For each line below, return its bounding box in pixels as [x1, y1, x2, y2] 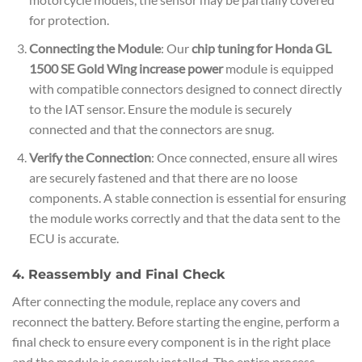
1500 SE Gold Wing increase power [28, 61, 223, 77]
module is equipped [222, 61, 334, 77]
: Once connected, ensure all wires [150, 149, 338, 165]
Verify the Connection [28, 149, 151, 165]
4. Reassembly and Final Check [12, 267, 225, 283]
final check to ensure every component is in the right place [12, 334, 330, 350]
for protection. [28, 12, 109, 28]
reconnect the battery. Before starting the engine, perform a [12, 314, 339, 330]
